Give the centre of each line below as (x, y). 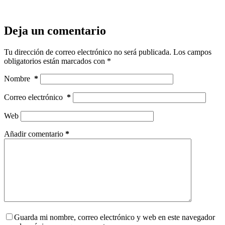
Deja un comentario (55, 30)
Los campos (192, 52)
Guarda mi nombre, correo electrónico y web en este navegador (115, 217)
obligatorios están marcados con (55, 61)
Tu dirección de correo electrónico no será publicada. (88, 52)
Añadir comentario (34, 134)
